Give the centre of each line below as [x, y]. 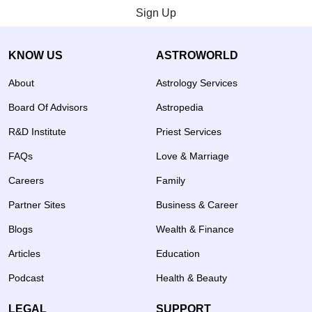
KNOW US [36, 55]
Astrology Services [197, 83]
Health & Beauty [192, 278]
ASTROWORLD [197, 55]
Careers [26, 181]
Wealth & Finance [195, 229]
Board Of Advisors [48, 108]
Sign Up [156, 13]
